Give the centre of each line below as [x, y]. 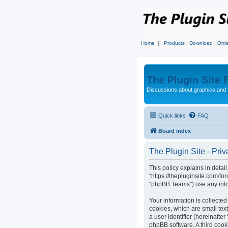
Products [174, 43]
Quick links [172, 115]
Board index [175, 131]
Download [201, 43]
